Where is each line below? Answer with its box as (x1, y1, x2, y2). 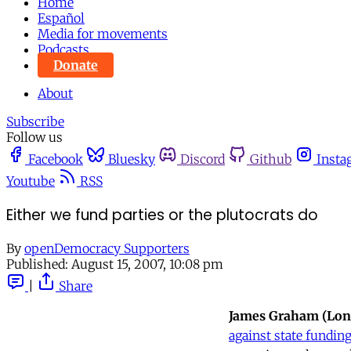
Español (38, 10, 85, 26)
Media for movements (38, 26, 168, 42)
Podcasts (38, 42, 89, 57)
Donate (53, 57, 98, 73)
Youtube (6, 173, 55, 189)
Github (250, 151, 291, 167)
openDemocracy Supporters (24, 241, 190, 257)
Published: (6, 256, 68, 273)
